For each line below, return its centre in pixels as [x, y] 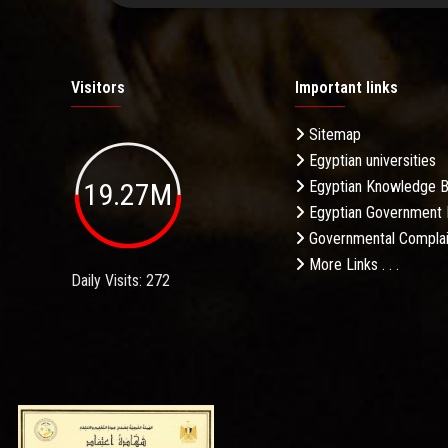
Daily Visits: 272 [120, 280]
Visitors [98, 88]
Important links [346, 88]
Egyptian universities [370, 161]
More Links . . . [352, 265]
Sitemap [333, 135]
